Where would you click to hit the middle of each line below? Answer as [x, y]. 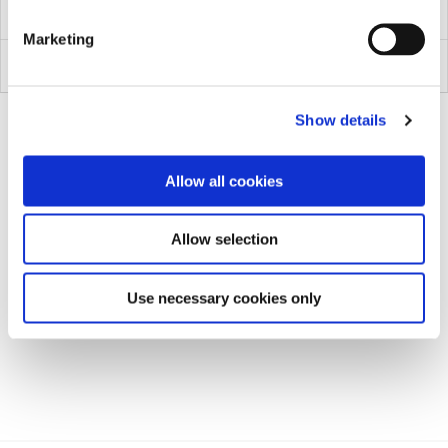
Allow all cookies [224, 180]
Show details [341, 120]
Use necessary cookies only [224, 297]
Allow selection [224, 239]
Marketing [58, 38]
